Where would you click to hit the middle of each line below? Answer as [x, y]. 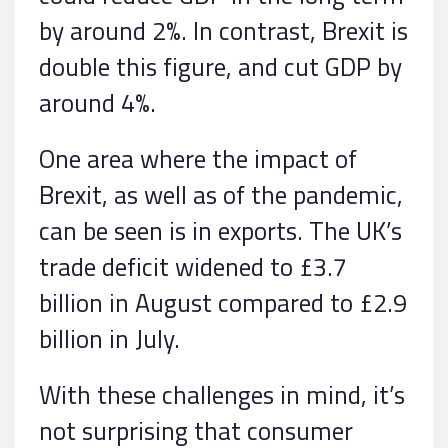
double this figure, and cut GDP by [220, 66]
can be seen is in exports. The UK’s [220, 230]
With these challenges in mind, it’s [222, 394]
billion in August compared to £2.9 [223, 302]
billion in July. [109, 338]
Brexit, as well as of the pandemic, [221, 194]
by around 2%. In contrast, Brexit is [223, 30]
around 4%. [97, 102]
